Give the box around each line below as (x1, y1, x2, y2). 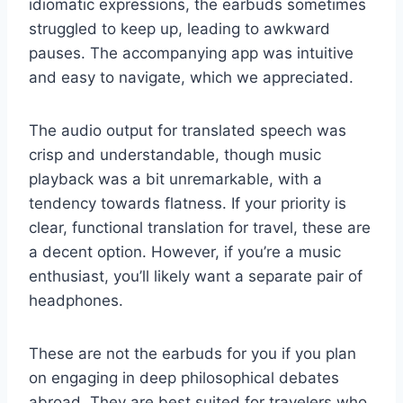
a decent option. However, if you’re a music (29, 242, 341, 261)
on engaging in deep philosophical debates (29, 368, 339, 387)
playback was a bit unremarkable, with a (29, 169, 322, 188)
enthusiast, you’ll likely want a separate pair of (29, 266, 363, 285)
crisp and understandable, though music (29, 145, 321, 164)
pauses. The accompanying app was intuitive (29, 43, 354, 62)
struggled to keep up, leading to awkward (29, 19, 330, 38)
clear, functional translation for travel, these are (29, 218, 371, 237)
